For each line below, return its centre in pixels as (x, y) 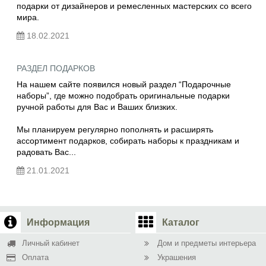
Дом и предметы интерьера (207, 243)
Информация (58, 222)
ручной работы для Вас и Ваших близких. (98, 107)
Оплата (35, 257)
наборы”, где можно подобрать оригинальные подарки (123, 96)
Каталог (181, 222)
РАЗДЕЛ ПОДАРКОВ (56, 69)
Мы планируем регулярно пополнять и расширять (115, 130)
